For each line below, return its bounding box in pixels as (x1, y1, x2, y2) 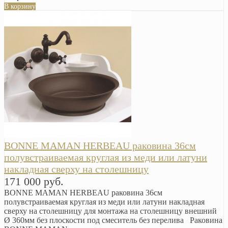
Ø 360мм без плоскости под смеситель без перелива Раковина (4, 215, 222, 224)
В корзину (4, 2, 36, 10)
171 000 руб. (4, 175, 64, 188)
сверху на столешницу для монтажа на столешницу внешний (4, 206, 217, 215)
